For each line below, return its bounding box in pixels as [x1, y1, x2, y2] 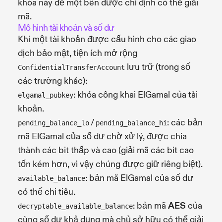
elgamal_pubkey [18, 91, 73, 99]
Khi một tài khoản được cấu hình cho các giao [18, 33, 196, 45]
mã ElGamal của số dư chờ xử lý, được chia [18, 130, 187, 142]
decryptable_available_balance [18, 202, 133, 210]
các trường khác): [18, 75, 87, 87]
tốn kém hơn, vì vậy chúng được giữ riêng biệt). [18, 158, 203, 170]
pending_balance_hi [96, 118, 167, 127]
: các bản [167, 116, 203, 128]
